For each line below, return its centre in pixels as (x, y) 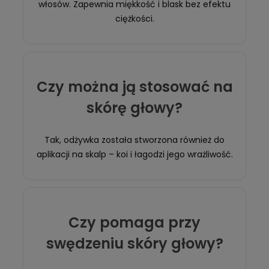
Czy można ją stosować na (134, 87)
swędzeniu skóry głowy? (134, 244)
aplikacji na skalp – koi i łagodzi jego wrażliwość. (134, 155)
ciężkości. (134, 19)
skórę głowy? (134, 108)
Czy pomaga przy (134, 223)
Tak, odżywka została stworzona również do (134, 140)
